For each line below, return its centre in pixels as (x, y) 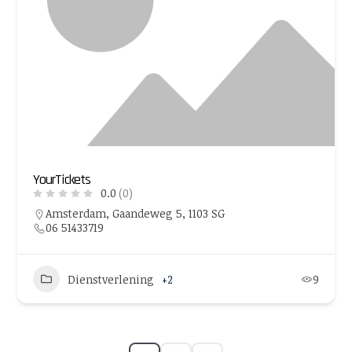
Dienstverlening (110, 279)
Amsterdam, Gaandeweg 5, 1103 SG (135, 213)
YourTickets (62, 180)
